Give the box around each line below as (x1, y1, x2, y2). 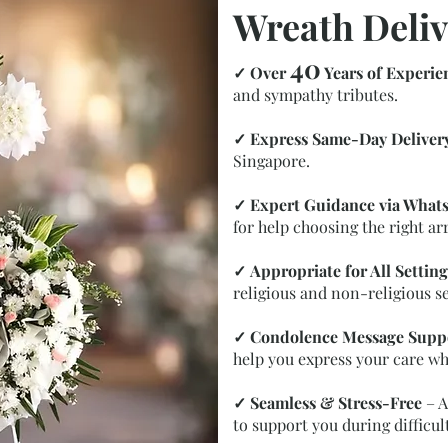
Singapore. (233, 150, 310, 171)
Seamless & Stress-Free (250, 392, 422, 413)
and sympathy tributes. (233, 84, 398, 105)
